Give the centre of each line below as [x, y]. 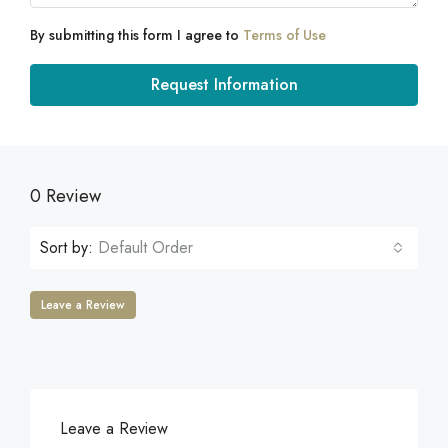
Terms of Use [284, 35]
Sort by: [66, 247]
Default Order [145, 247]
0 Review [65, 196]
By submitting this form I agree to [136, 35]
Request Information [224, 84]
